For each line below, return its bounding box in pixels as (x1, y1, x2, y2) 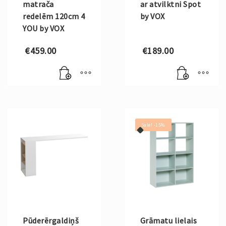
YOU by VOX (23, 23, 64, 33)
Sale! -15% (141, 121, 165, 128)
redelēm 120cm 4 (23, 11, 85, 21)
